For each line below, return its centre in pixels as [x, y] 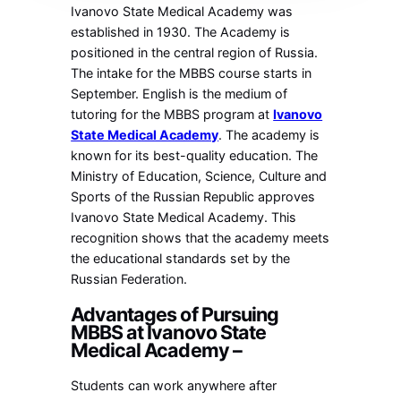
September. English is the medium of [179, 94]
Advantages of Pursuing [175, 315]
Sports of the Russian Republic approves [193, 197]
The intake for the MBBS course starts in [192, 73]
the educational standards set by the [181, 259]
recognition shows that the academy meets [200, 238]
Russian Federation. [129, 279]
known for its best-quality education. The [195, 156]
